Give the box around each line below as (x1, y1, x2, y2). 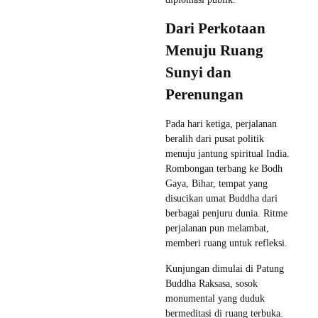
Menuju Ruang (165, 41, 263, 59)
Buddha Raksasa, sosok (165, 278, 258, 289)
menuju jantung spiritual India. (165, 148, 290, 159)
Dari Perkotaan (165, 19, 265, 37)
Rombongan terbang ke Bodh (165, 163, 283, 174)
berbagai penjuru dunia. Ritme (165, 207, 287, 219)
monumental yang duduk (165, 292, 265, 304)
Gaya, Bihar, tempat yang (165, 177, 268, 189)
